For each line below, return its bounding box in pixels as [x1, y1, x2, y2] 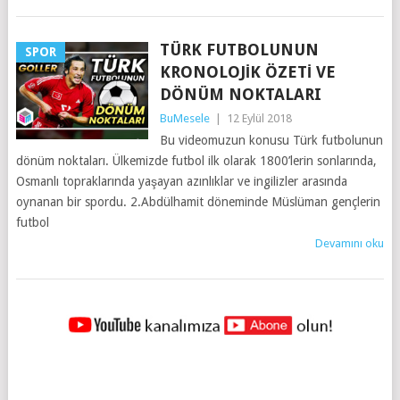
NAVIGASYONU [14, 331, 167, 356]
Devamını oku [315, 237, 385, 250]
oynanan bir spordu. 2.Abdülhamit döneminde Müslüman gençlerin [15, 195, 380, 209]
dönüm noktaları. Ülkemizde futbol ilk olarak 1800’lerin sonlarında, [15, 154, 377, 168]
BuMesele [159, 112, 210, 125]
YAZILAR [14, 302, 102, 327]
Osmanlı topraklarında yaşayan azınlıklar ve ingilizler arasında [15, 174, 347, 188]
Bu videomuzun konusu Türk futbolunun [159, 133, 383, 147]
